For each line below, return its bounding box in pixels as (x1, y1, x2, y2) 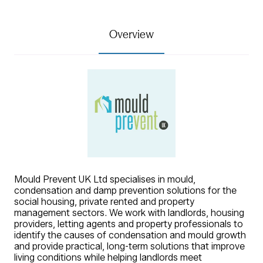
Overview (109, 27, 154, 41)
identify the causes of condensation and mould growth (14, 229, 246, 241)
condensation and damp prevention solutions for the (14, 184, 237, 196)
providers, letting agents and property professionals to (14, 218, 243, 230)
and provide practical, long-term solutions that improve (14, 240, 245, 252)
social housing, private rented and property (14, 195, 194, 207)
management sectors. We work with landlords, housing (14, 207, 244, 218)
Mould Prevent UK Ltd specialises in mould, (14, 173, 195, 185)
